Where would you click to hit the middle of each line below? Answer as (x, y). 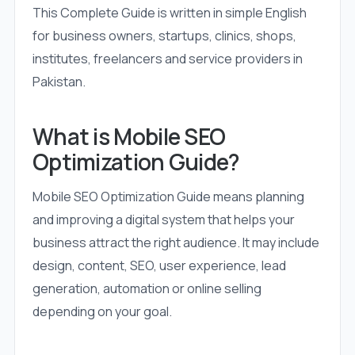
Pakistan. (59, 82)
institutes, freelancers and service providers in (167, 59)
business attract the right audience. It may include (176, 243)
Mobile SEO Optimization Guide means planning (168, 197)
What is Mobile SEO (129, 137)
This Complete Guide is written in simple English (169, 13)
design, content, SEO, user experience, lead (159, 266)
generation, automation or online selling (147, 289)
